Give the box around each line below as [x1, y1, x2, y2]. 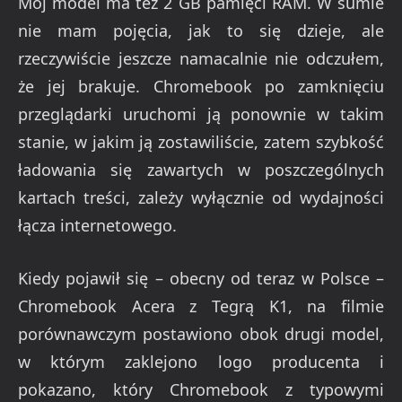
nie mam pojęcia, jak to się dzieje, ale [18, 20, 384, 42]
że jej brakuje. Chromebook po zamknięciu [18, 75, 384, 98]
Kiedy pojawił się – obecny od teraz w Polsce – [18, 267, 384, 289]
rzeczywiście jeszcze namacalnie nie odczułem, [18, 48, 384, 70]
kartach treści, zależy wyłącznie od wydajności [18, 187, 384, 209]
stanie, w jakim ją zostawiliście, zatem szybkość [18, 131, 384, 153]
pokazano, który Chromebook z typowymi [18, 378, 384, 400]
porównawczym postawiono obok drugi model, [18, 322, 384, 345]
